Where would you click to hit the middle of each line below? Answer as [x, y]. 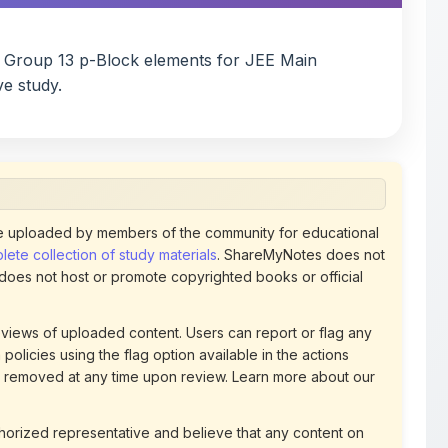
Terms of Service [302, 398]
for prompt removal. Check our [139, 398]
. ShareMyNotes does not [301, 198]
